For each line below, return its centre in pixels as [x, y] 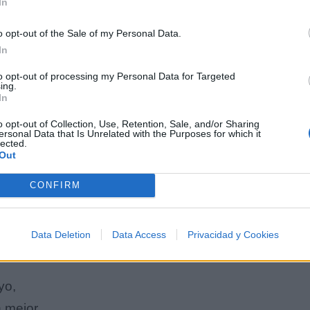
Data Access [139, 234]
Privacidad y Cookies [233, 234]
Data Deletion [61, 234]
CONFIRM [55, 185]
